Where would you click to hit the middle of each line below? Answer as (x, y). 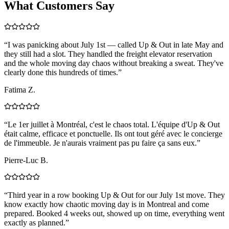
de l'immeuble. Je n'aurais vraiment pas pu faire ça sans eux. (100, 143)
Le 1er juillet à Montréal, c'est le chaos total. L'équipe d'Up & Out (114, 124)
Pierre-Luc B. (26, 160)
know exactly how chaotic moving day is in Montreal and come (107, 204)
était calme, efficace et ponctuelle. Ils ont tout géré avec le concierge (113, 133)
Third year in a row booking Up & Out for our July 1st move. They (116, 195)
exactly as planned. (35, 222)
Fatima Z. (20, 89)
